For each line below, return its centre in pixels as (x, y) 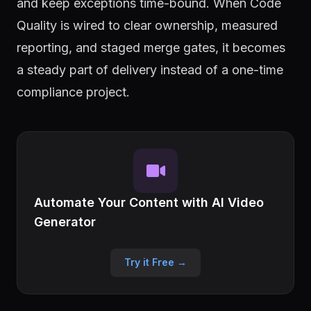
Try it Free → (155, 262)
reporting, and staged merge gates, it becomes (151, 48)
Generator (65, 222)
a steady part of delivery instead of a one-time (150, 70)
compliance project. (73, 92)
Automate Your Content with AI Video (149, 202)
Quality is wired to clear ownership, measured (147, 25)
